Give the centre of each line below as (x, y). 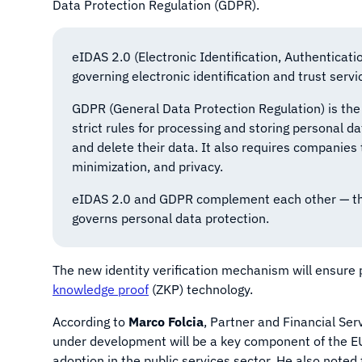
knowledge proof (101, 289)
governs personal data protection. (170, 218)
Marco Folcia (166, 322)
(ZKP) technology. (201, 289)
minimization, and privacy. (147, 166)
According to (90, 322)
